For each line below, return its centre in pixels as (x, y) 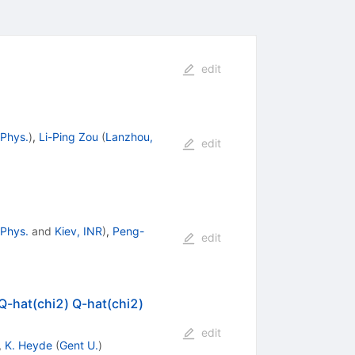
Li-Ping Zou (68, 137)
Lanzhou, (129, 137)
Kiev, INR (78, 231)
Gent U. (78, 345)
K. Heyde (28, 345)
